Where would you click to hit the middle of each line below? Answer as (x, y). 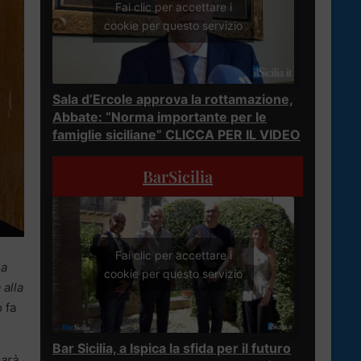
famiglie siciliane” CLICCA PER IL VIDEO (176, 134)
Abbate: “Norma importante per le (160, 116)
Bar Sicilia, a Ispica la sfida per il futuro (172, 348)
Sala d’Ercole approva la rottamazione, (173, 99)
